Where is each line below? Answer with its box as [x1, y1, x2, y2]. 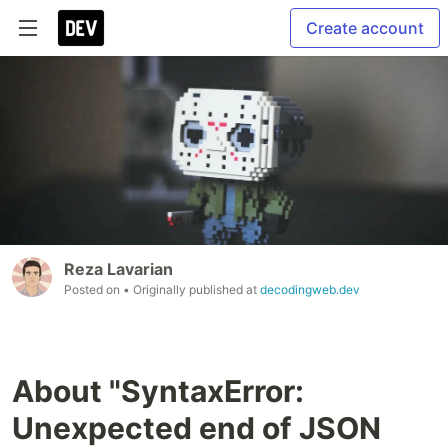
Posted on [64, 281, 123, 297]
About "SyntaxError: [12, 372, 304, 409]
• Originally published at [123, 281, 260, 297]
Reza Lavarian [64, 258, 173, 279]
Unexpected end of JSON [12, 409, 381, 446]
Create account [306, 18, 424, 38]
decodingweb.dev [260, 281, 360, 297]
